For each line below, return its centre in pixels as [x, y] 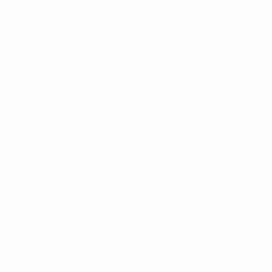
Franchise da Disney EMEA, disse [86, 19]
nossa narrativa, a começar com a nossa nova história [133, 164]
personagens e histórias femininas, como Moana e [125, 77]
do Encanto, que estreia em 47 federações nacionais [130, 179]
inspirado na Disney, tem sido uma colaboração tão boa [135, 33]
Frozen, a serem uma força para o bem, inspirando [124, 91]
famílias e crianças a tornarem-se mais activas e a [125, 106]
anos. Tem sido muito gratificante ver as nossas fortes [134, 62]
